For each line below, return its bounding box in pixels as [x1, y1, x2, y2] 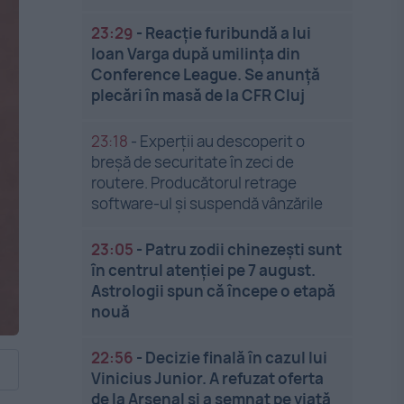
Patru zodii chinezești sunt [145, 239, 343, 260]
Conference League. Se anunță [91, 64, 321, 85]
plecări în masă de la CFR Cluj [91, 85, 306, 106]
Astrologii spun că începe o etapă [91, 280, 336, 301]
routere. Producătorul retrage [91, 172, 298, 193]
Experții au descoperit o [140, 131, 306, 151]
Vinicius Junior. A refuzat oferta [91, 368, 325, 389]
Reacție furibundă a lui [145, 23, 312, 43]
